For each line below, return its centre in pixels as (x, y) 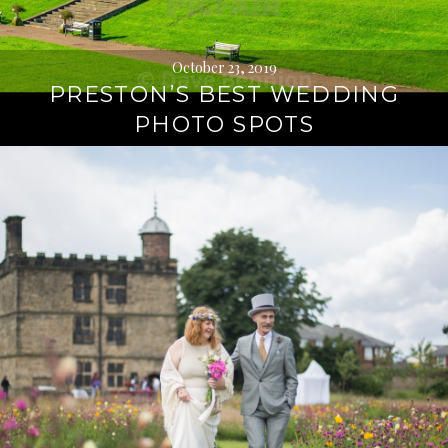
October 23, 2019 (224, 67)
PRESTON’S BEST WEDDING (224, 94)
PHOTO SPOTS (224, 124)
